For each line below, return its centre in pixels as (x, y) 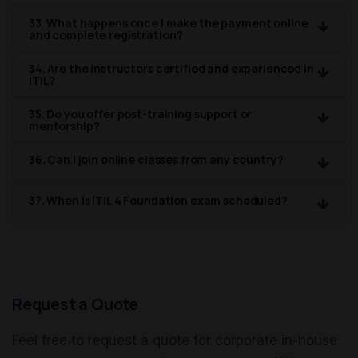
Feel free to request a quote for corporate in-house (175, 341)
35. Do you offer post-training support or (141, 114)
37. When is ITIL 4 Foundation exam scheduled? (158, 201)
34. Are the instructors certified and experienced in (171, 69)
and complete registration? (106, 35)
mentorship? (64, 126)
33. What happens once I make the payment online (169, 23)
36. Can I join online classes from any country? (156, 160)
